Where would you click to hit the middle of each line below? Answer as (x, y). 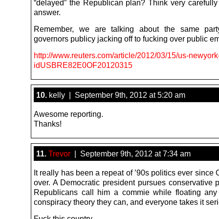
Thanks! (48, 123)
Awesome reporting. (68, 114)
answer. (47, 12)
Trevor (59, 153)
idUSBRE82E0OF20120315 (83, 65)
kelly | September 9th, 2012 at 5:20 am (116, 95)
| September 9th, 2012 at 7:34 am (131, 153)
